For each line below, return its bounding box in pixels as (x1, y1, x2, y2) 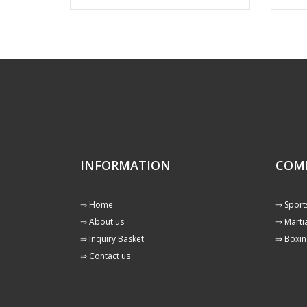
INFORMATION (80, 157, 171, 173)
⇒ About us (80, 216, 124, 228)
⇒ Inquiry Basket (80, 233, 144, 245)
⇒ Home (80, 199, 113, 210)
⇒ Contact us (80, 250, 130, 262)
